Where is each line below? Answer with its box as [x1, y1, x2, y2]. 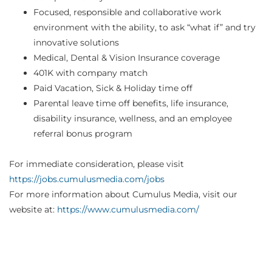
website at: [9, 204, 57, 216]
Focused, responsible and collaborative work [33, 7, 221, 18]
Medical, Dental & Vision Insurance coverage [33, 52, 220, 64]
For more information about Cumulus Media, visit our [9, 189, 237, 200]
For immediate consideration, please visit [9, 158, 184, 170]
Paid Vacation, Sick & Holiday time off [33, 83, 192, 94]
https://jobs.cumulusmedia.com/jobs [9, 174, 165, 185]
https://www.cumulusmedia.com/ [57, 204, 199, 216]
